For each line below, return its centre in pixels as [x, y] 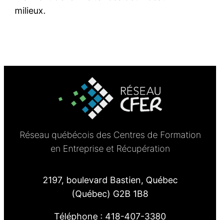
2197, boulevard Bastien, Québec [110, 180]
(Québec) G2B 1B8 [110, 194]
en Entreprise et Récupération [110, 149]
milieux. [30, 11]
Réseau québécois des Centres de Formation [110, 135]
